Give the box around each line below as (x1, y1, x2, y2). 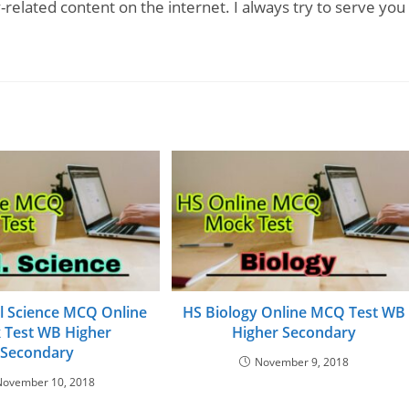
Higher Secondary (232, 322, 357, 343)
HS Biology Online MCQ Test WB (183, 302, 406, 323)
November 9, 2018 (255, 354, 350, 371)
